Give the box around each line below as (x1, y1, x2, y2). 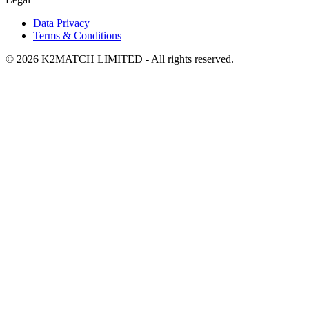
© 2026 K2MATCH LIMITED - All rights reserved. (6, 52, 234, 65)
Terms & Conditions (33, 29, 121, 41)
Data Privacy (33, 17, 90, 29)
